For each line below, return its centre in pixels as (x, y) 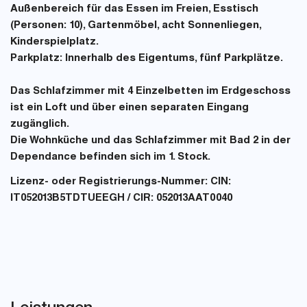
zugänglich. (40, 124)
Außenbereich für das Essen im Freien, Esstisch (134, 9)
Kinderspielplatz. (54, 42)
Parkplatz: (36, 59)
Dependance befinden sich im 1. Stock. (110, 157)
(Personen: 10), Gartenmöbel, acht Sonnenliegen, (136, 26)
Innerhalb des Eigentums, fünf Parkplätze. (173, 59)
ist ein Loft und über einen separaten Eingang (130, 108)
